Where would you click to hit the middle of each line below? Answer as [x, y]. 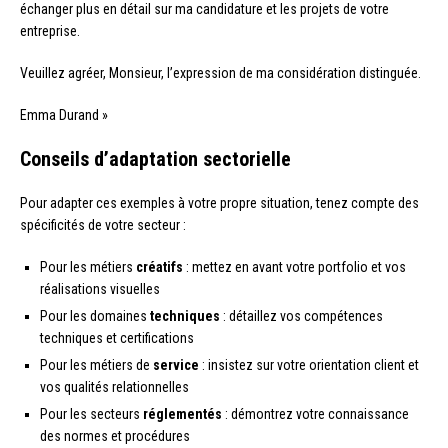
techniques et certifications [117, 338]
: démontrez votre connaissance [315, 414]
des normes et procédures [115, 436]
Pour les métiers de [96, 365]
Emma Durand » [64, 115]
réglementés [182, 414]
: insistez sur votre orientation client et [309, 365]
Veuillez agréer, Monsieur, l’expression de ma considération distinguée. [220, 73]
